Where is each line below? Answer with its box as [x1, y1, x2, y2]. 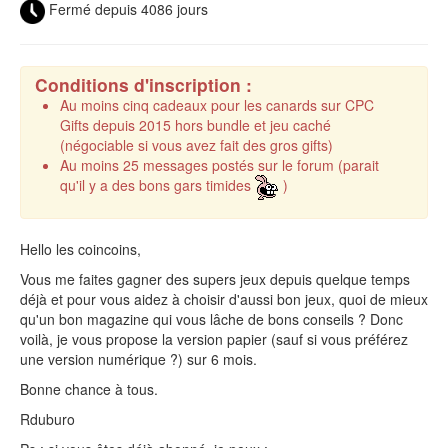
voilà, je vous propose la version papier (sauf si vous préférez [20, 329, 408, 350]
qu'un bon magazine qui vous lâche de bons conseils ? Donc [20, 309, 403, 330]
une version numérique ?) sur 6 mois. [20, 349, 257, 370]
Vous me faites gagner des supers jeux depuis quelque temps [20, 269, 410, 290]
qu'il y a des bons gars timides [60, 175, 255, 196]
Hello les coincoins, [20, 239, 141, 260]
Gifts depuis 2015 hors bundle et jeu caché [60, 115, 331, 136]
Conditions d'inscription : [35, 72, 252, 98]
